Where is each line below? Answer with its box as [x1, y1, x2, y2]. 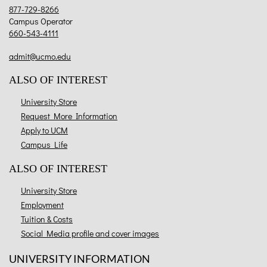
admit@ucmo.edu [9, 51, 71, 63]
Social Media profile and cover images [21, 228, 159, 240]
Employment [21, 199, 64, 211]
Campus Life [21, 139, 67, 151]
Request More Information [21, 110, 117, 122]
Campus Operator [9, 15, 73, 27]
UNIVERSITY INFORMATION [9, 252, 150, 266]
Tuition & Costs [21, 213, 73, 225]
